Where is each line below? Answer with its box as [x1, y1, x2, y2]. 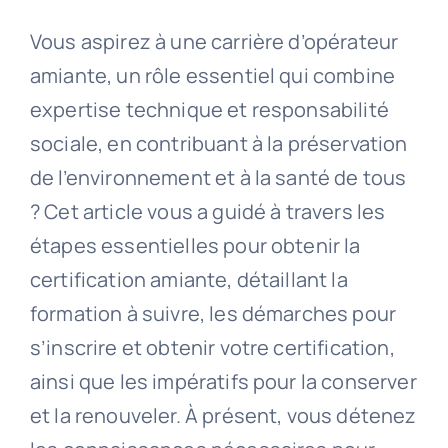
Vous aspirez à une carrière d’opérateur [29, 28, 399, 56]
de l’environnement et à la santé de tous [29, 164, 407, 192]
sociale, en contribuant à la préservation [29, 130, 408, 158]
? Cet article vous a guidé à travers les [29, 198, 386, 226]
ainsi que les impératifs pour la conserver [29, 368, 417, 396]
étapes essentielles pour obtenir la [29, 232, 361, 260]
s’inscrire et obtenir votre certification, [29, 334, 395, 362]
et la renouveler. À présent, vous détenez [29, 402, 417, 430]
